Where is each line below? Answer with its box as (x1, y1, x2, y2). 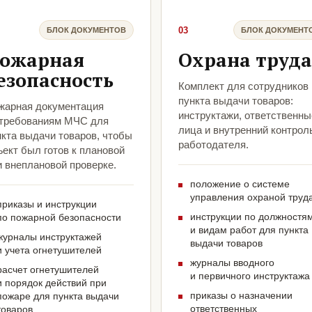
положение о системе (190, 178, 290, 190)
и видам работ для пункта (190, 224, 309, 236)
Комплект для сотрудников (178, 80, 309, 93)
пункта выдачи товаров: (178, 95, 293, 107)
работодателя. (178, 139, 249, 151)
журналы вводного (190, 257, 274, 269)
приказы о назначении (190, 290, 292, 302)
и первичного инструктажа (190, 270, 310, 282)
